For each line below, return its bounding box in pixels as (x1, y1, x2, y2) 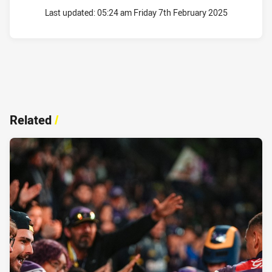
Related (10, 111, 52, 128)
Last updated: (44, 7, 97, 19)
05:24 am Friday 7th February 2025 (97, 7, 228, 19)
